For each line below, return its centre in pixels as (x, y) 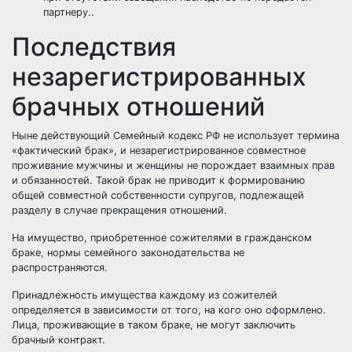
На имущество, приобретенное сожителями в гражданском (162, 238)
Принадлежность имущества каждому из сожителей (145, 295)
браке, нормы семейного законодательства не (128, 253)
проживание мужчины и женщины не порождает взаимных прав (173, 165)
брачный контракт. (59, 340)
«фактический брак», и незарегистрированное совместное (159, 150)
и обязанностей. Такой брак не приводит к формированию (158, 180)
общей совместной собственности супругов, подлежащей (158, 195)
